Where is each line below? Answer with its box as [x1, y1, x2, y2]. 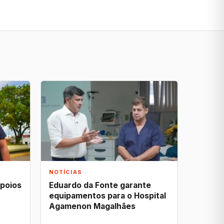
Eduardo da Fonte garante [49, 180, 151, 190]
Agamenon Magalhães [49, 201, 135, 211]
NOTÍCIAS [49, 168, 82, 176]
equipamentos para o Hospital [49, 190, 166, 200]
